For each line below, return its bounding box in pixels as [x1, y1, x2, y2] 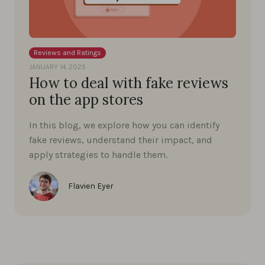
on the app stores [29, 90, 143, 109]
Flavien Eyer [68, 180, 114, 191]
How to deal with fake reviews [29, 73, 228, 92]
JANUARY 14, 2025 [29, 62, 86, 71]
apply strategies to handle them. [29, 148, 167, 160]
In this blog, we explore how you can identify [29, 119, 219, 131]
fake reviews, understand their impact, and [29, 134, 212, 146]
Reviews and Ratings [34, 48, 101, 57]
